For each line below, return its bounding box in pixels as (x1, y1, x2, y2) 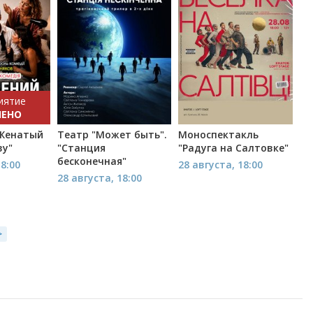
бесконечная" (57, 154, 126, 168)
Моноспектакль (177, 127, 259, 141)
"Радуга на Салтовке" (177, 140, 289, 154)
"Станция (57, 140, 105, 154)
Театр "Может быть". (57, 127, 167, 141)
